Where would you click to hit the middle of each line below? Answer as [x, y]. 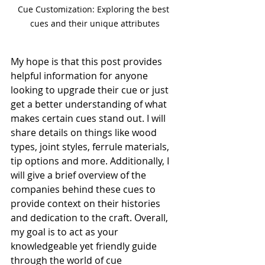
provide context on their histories [87, 204]
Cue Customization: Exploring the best [95, 9]
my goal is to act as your [66, 232]
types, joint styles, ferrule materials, [91, 147]
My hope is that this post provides [88, 62]
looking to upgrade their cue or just [91, 90]
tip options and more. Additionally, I [91, 161]
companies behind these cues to [84, 190]
